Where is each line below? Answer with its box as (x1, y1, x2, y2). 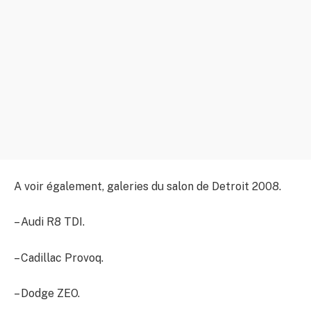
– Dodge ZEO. (14, 287, 80, 301)
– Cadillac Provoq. (14, 251, 103, 264)
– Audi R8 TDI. (14, 215, 85, 229)
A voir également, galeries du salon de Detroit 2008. (14, 179, 281, 193)
